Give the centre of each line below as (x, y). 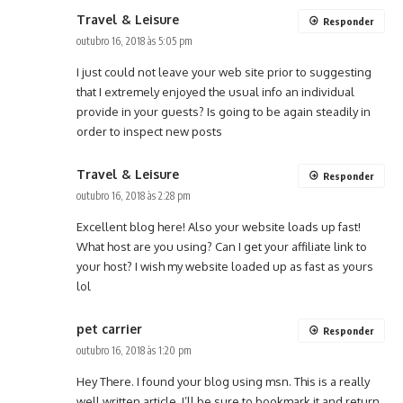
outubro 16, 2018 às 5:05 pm (134, 41)
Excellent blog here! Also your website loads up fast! (219, 227)
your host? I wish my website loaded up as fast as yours (225, 267)
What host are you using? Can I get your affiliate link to (222, 247)
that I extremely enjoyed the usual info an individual (215, 92)
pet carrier (109, 329)
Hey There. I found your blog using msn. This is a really (223, 382)
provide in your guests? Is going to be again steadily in (224, 112)
